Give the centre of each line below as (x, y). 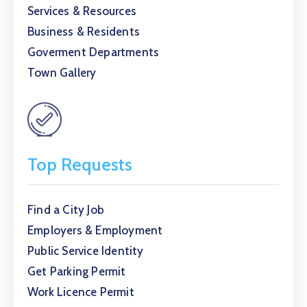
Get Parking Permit (77, 271)
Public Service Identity (86, 251)
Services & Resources (82, 11)
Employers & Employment (95, 230)
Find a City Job (66, 210)
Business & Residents (84, 32)
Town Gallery (62, 73)
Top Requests (80, 164)
